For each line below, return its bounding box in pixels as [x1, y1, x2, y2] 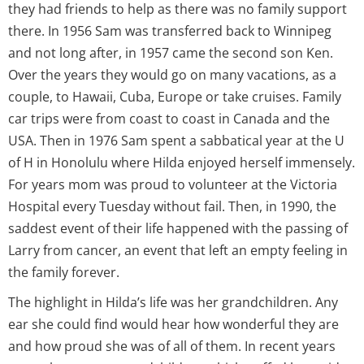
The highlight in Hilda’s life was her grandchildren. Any [8, 292, 338, 311]
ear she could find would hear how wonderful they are [8, 314, 339, 333]
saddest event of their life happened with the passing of [8, 219, 348, 237]
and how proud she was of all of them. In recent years [8, 336, 336, 355]
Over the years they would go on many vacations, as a [8, 65, 336, 84]
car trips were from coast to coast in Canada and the [8, 109, 330, 128]
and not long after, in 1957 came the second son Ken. [8, 43, 333, 62]
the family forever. [8, 262, 119, 281]
